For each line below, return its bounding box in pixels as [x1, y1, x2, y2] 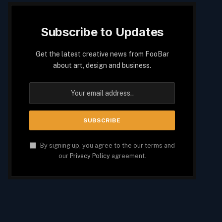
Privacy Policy [69, 152, 110, 160]
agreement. [110, 152, 146, 160]
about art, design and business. [53, 61, 151, 69]
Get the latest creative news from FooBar [35, 50, 169, 58]
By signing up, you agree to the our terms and [38, 141, 175, 149]
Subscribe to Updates [40, 24, 164, 39]
